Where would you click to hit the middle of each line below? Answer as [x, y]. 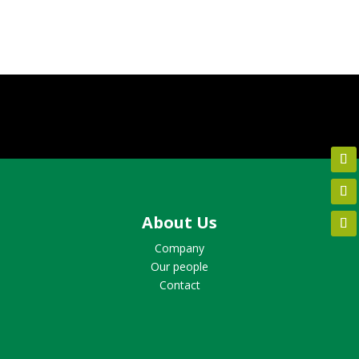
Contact [179, 285]
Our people [179, 266]
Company [179, 248]
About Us [179, 222]
